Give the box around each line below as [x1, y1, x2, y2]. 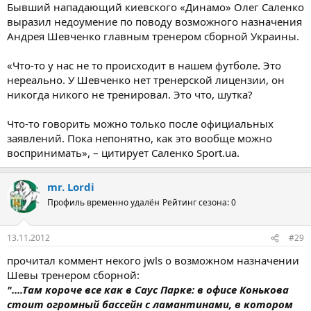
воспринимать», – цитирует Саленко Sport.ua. [7, 145, 239, 160]
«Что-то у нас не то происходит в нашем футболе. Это [7, 58, 281, 72]
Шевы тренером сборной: [7, 268, 140, 283]
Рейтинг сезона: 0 [162, 196, 236, 208]
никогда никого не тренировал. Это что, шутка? [7, 87, 253, 101]
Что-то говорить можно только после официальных [7, 116, 274, 131]
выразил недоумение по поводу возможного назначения [7, 14, 302, 28]
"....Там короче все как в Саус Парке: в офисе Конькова [7, 283, 289, 297]
